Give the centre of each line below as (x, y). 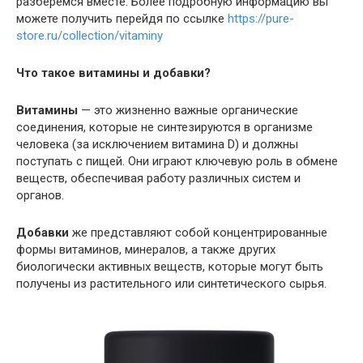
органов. (40, 195)
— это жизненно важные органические (188, 110)
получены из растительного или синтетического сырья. (171, 284)
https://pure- (261, 19)
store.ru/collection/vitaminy (90, 36)
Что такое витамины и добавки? (113, 73)
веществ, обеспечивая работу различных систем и (158, 178)
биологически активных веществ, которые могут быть (170, 267)
